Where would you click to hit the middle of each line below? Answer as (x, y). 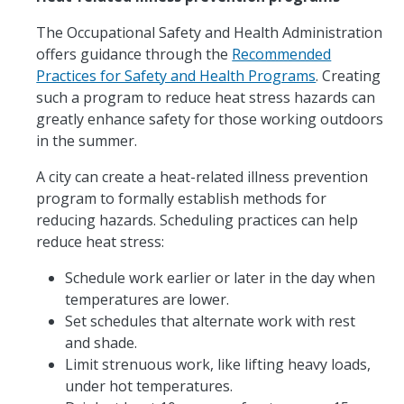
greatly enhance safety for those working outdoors (210, 119)
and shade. (101, 342)
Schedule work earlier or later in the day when (220, 277)
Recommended (282, 54)
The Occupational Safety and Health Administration (210, 32)
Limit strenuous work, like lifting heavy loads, (218, 364)
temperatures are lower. (147, 299)
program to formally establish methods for (182, 198)
